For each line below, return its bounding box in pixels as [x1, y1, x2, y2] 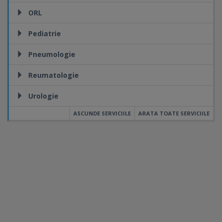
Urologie [28, 91, 58, 101]
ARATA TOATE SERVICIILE [138, 110, 210, 117]
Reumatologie [28, 70, 79, 80]
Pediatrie [28, 29, 61, 38]
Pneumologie [28, 50, 75, 59]
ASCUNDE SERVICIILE [73, 110, 131, 117]
